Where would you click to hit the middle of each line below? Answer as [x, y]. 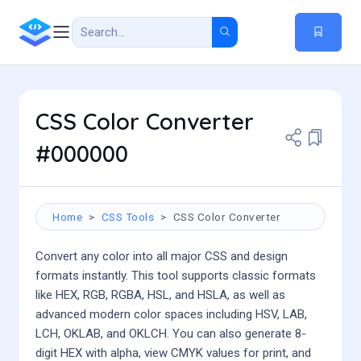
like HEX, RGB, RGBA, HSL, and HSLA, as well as [160, 295]
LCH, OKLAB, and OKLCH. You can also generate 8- [171, 334]
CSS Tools [127, 217]
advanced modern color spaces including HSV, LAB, [171, 314]
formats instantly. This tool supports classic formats [176, 276]
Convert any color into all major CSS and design [162, 256]
